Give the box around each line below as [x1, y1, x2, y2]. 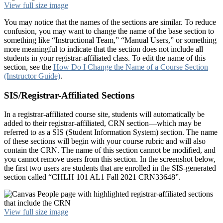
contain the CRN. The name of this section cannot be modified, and [4, 146, 216, 155]
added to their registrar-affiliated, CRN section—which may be [4, 119, 201, 128]
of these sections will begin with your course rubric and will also [4, 137, 206, 146]
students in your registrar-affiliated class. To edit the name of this [4, 54, 206, 62]
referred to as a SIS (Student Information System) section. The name [4, 128, 218, 137]
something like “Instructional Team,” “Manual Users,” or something [4, 36, 217, 44]
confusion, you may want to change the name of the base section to [4, 27, 214, 35]
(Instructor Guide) [4, 72, 60, 80]
